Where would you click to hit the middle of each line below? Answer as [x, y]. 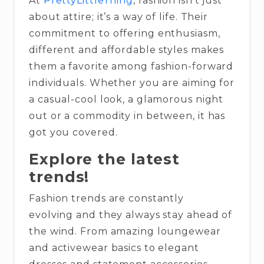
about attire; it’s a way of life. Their [119, 16]
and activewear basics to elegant [114, 247]
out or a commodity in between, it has [127, 115]
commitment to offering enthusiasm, [125, 33]
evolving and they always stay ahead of [131, 214]
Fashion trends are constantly [107, 198]
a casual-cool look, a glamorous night [126, 99]
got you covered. [73, 132]
